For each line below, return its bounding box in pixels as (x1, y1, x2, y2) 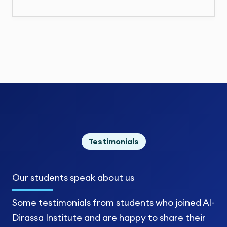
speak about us (68, 172, 134, 184)
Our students (12, 172, 68, 184)
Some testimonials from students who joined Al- (12, 197, 215, 209)
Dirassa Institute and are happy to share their (12, 212, 206, 224)
